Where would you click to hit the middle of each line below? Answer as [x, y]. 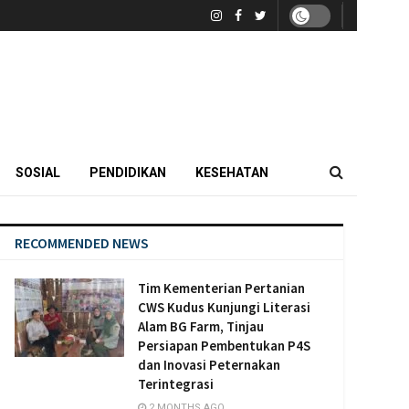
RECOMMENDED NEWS [82, 243]
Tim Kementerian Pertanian [221, 288]
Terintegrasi [176, 384]
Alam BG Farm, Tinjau [201, 326]
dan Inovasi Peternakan [209, 365]
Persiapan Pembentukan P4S [224, 346]
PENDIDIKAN [128, 173]
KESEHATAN [232, 173]
